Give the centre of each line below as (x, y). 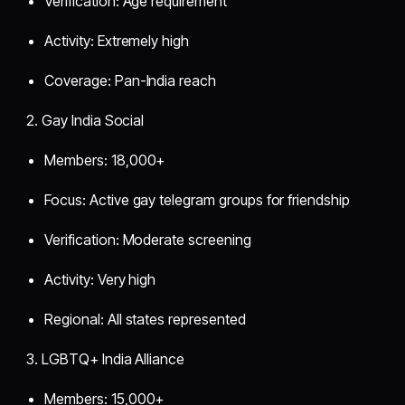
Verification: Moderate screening (148, 239)
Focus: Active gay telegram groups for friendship (197, 199)
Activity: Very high (100, 279)
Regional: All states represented (145, 319)
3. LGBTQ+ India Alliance (106, 358)
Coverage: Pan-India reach (130, 80)
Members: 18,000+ (105, 160)
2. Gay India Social (85, 120)
